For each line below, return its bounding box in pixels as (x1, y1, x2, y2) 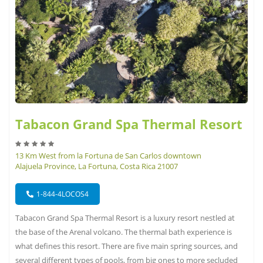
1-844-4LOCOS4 (36, 189, 89, 200)
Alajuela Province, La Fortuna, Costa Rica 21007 (15, 161, 178, 172)
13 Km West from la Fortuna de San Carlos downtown (15, 150, 201, 161)
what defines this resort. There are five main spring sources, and (15, 241, 238, 252)
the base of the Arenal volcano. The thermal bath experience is (15, 227, 232, 238)
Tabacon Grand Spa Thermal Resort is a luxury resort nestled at (15, 213, 235, 224)
